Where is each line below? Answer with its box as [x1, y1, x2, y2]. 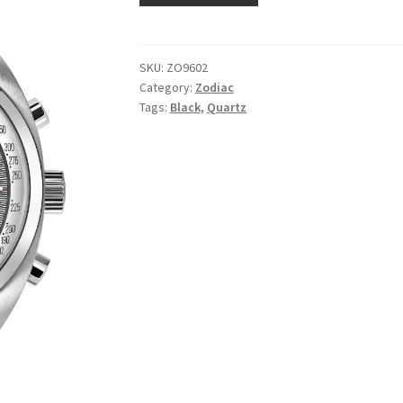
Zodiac [194, 78, 234, 95]
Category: [139, 78, 195, 95]
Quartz [206, 98, 246, 115]
